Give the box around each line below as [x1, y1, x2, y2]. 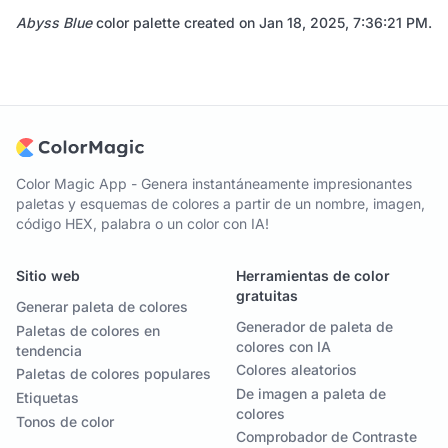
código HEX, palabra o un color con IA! [16, 215, 269, 233]
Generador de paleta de [236, 318, 393, 336]
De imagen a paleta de [236, 385, 386, 403]
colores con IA [236, 338, 331, 356]
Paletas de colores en [16, 322, 160, 340]
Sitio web [16, 267, 80, 285]
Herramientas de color [236, 267, 390, 285]
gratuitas [236, 287, 298, 305]
